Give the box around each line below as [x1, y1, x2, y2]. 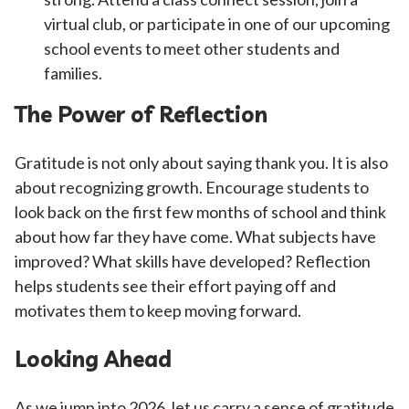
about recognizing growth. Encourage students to [15, 177, 369, 197]
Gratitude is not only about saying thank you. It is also [15, 152, 388, 173]
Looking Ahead [15, 345, 172, 372]
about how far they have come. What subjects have [15, 226, 376, 246]
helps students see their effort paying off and [15, 276, 336, 296]
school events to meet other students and [44, 38, 340, 58]
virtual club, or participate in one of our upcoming [44, 14, 390, 34]
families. [44, 63, 105, 83]
